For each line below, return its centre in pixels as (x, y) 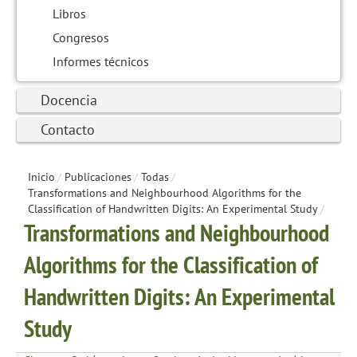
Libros (69, 13)
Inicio (41, 177)
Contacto (68, 129)
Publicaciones (98, 177)
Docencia (69, 100)
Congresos (81, 37)
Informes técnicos (101, 61)
